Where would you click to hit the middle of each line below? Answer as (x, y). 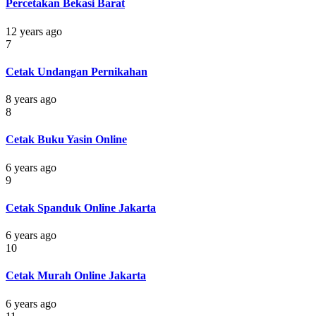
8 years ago (31, 99)
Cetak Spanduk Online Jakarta (81, 207)
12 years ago (34, 31)
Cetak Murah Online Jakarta (76, 276)
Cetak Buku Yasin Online (66, 140)
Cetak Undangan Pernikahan (77, 71)
